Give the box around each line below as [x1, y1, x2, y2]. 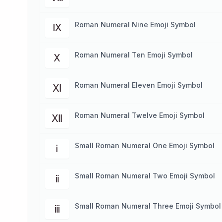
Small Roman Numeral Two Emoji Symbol [75, 171, 215, 180]
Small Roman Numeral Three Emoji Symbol [75, 202, 221, 210]
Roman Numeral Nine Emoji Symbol [75, 20, 196, 29]
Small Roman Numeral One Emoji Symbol [75, 141, 215, 150]
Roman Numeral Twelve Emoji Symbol [75, 111, 205, 119]
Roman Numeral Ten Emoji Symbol [75, 51, 193, 59]
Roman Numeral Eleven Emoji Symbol [75, 81, 203, 89]
